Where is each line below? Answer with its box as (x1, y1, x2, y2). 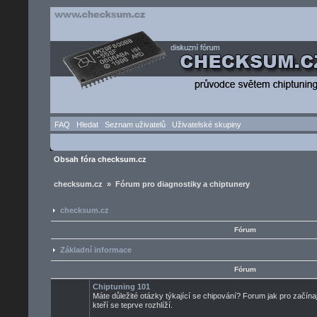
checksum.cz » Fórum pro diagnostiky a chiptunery (54, 180, 250, 188)
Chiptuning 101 (93, 282, 150, 291)
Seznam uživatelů (105, 120, 166, 129)
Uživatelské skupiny (172, 120, 241, 129)
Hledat (76, 120, 98, 129)
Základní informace (60, 246, 132, 254)
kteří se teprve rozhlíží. (93, 301, 173, 309)
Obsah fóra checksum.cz (54, 155, 146, 163)
